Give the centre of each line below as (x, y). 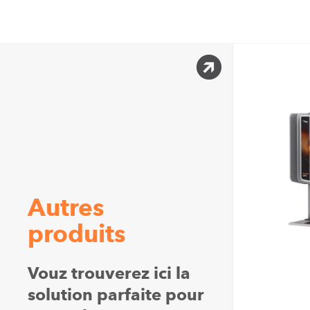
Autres (66, 207)
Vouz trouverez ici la (109, 273)
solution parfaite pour (116, 294)
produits (77, 234)
